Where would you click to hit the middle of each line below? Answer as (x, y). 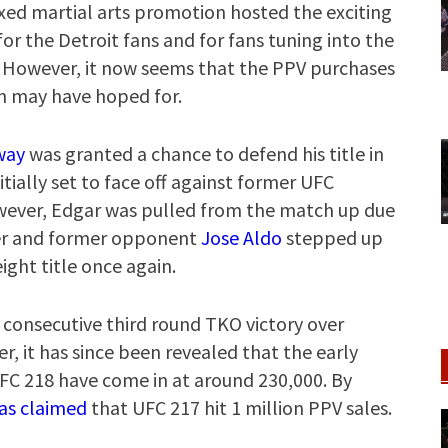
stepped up (332, 237)
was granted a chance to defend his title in (204, 153)
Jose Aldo (241, 237)
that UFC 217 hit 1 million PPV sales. (241, 407)
